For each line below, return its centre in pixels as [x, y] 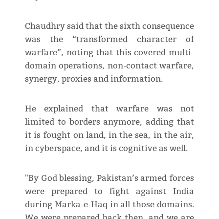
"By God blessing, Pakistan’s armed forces [109, 178]
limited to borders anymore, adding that [109, 122]
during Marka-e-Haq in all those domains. [109, 204]
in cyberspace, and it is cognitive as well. [106, 148]
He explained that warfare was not [109, 109]
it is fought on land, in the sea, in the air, [109, 135]
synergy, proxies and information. [94, 79]
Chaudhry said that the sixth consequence [109, 26]
